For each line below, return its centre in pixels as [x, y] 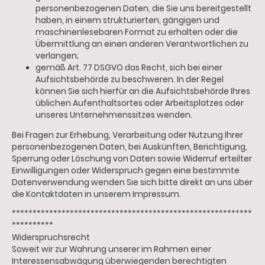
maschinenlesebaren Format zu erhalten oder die [137, 32]
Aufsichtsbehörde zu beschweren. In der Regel [130, 79]
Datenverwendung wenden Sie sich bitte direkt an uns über [132, 182]
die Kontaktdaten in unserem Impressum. [96, 194]
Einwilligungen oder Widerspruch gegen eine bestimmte [126, 170]
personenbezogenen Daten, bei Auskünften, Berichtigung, [130, 147]
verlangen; [57, 56]
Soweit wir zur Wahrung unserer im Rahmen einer [112, 250]
